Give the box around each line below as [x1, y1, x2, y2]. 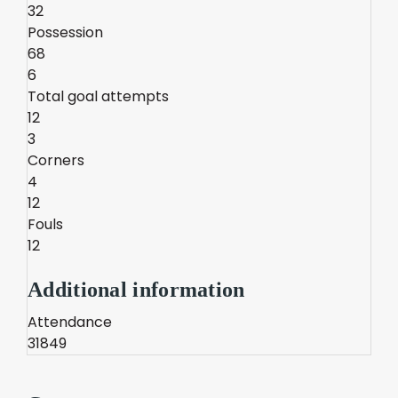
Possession [28, 22, 103, 43]
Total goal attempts [28, 86, 169, 107]
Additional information [28, 278, 245, 301]
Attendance [28, 312, 112, 332]
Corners [28, 150, 84, 171]
